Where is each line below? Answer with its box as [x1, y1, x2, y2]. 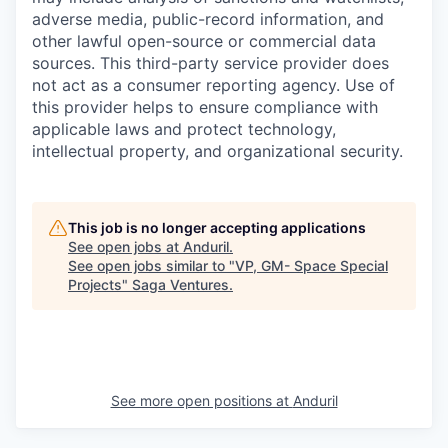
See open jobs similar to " [68, 257, 235, 275]
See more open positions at [110, 392, 293, 410]
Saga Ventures [132, 276, 229, 294]
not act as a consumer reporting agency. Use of [32, 75, 395, 96]
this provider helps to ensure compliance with [32, 97, 378, 118]
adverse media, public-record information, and [32, 9, 384, 30]
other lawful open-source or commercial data [32, 31, 376, 52]
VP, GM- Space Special [235, 257, 388, 275]
